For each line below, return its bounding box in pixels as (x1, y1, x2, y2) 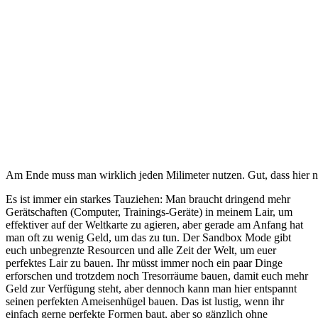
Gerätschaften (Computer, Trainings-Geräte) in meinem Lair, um (6, 206, 292, 219)
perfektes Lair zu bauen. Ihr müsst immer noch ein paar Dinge (6, 257, 283, 270)
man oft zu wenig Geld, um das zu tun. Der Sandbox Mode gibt (6, 231, 291, 244)
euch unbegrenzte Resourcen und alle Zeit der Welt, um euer (6, 244, 276, 257)
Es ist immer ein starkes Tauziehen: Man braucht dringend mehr (6, 193, 290, 206)
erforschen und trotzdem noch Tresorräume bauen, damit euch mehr (6, 270, 308, 283)
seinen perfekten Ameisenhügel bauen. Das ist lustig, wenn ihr (6, 295, 284, 308)
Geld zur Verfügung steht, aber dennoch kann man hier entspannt (6, 283, 297, 295)
